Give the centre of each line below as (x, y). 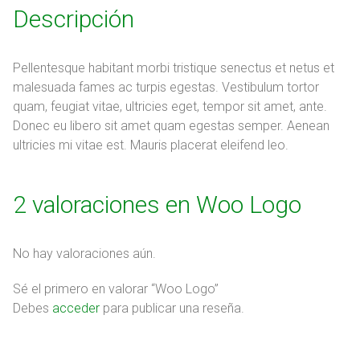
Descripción (74, 18)
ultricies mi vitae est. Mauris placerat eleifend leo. (151, 145)
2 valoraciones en (104, 204)
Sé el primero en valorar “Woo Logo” (116, 288)
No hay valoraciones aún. (84, 253)
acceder (76, 308)
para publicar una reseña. (172, 308)
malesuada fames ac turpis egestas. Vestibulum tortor (166, 87)
